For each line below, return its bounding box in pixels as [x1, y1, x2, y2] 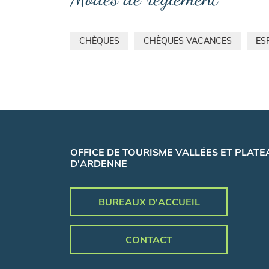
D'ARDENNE [70, 157, 127, 169]
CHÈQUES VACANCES [144, 35, 232, 46]
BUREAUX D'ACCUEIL [98, 195, 200, 208]
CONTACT [125, 233, 173, 246]
